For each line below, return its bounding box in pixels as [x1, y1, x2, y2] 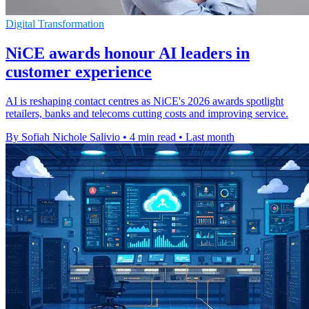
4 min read [130, 130, 176, 143]
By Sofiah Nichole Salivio [6, 130, 120, 143]
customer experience [6, 62, 152, 81]
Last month [186, 130, 235, 143]
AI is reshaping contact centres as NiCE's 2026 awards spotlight [6, 94, 283, 107]
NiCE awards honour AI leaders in [6, 43, 250, 62]
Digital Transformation [6, 18, 104, 30]
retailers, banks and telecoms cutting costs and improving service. [6, 107, 288, 119]
